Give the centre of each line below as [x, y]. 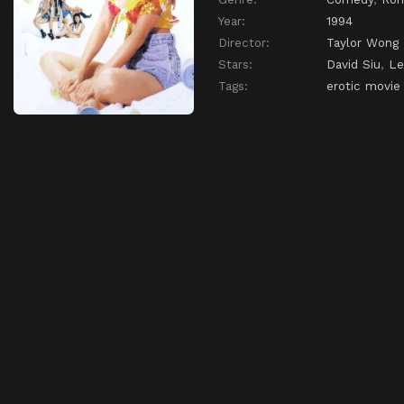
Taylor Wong [363, 43]
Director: [244, 43]
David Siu [353, 64]
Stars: [235, 64]
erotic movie [363, 86]
